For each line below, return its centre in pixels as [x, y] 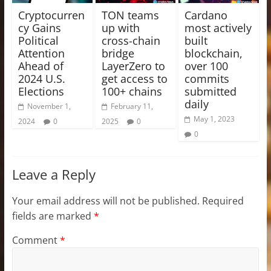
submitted [211, 91]
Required [223, 201]
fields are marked [53, 216]
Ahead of [41, 66]
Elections [41, 91]
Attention [41, 53]
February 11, [132, 106]
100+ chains [132, 91]
